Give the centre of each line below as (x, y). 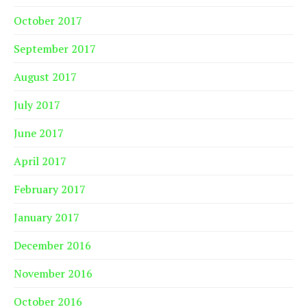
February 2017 (50, 189)
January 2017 (47, 218)
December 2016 (52, 246)
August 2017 (45, 77)
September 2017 (55, 49)
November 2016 (53, 274)
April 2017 (40, 161)
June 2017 (39, 133)
